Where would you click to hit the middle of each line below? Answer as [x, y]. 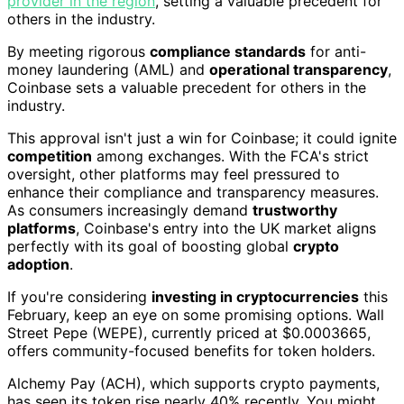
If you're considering [79, 296]
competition [50, 156]
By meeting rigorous [78, 51]
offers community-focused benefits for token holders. [191, 350]
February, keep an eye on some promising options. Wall [196, 314]
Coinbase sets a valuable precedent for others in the [187, 87]
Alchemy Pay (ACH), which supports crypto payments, [193, 383]
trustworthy [295, 210]
